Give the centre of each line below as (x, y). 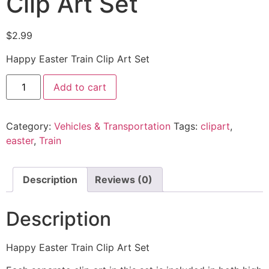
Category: (30, 126)
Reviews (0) (124, 180)
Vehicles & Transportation (112, 126)
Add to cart (80, 87)
